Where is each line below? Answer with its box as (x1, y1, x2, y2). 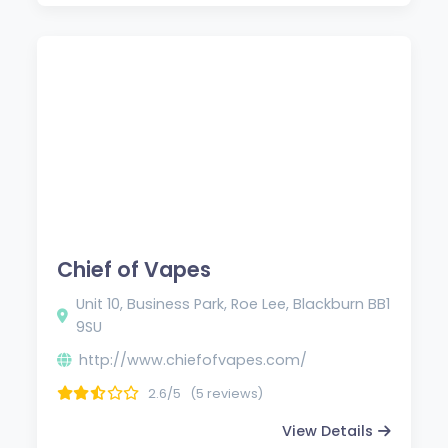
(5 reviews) (190, 384, 264, 402)
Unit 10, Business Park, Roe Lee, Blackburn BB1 (76, 293, 391, 314)
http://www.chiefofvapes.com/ (79, 349, 308, 370)
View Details (281, 420, 373, 441)
